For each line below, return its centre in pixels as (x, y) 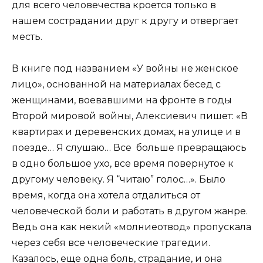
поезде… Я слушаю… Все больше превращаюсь (129, 147)
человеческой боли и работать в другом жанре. (130, 211)
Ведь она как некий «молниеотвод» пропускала (131, 227)
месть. (31, 36)
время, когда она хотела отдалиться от (106, 195)
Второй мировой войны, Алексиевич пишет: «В (130, 116)
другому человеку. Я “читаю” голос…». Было (119, 179)
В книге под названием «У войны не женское (125, 68)
